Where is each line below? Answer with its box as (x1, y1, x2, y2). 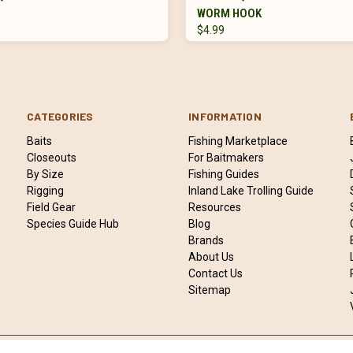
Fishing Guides (188, 167, 260, 180)
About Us (188, 250, 235, 263)
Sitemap (188, 283, 232, 296)
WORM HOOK (196, 6, 262, 20)
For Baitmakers (188, 150, 265, 164)
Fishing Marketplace (188, 134, 288, 147)
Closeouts (27, 150, 77, 164)
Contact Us (188, 266, 243, 280)
